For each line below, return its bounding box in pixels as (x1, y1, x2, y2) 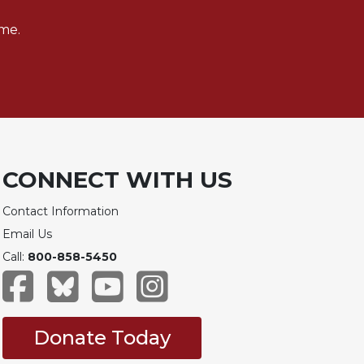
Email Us (2, 226, 52, 241)
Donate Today (32, 325, 171, 349)
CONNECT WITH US (2, 165, 232, 193)
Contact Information (2, 203, 119, 219)
